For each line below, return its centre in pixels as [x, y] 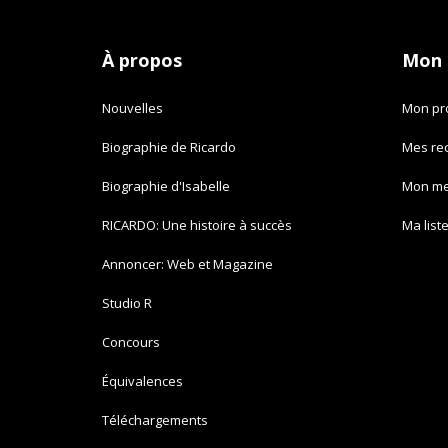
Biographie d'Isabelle [166, 185]
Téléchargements [155, 419]
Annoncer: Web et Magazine [187, 263]
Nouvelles [132, 107]
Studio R [127, 302]
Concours [131, 341]
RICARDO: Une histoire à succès [197, 224]
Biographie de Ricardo [169, 146]
